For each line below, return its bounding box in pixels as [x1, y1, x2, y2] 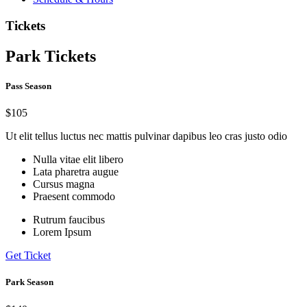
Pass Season [5, 80, 51, 91]
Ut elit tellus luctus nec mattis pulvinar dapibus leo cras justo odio [5, 130, 290, 143]
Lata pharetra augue [33, 166, 119, 178]
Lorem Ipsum [33, 226, 91, 238]
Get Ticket [5, 249, 51, 262]
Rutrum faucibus [33, 214, 105, 226]
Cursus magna [33, 178, 95, 191]
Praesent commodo [33, 191, 115, 203]
